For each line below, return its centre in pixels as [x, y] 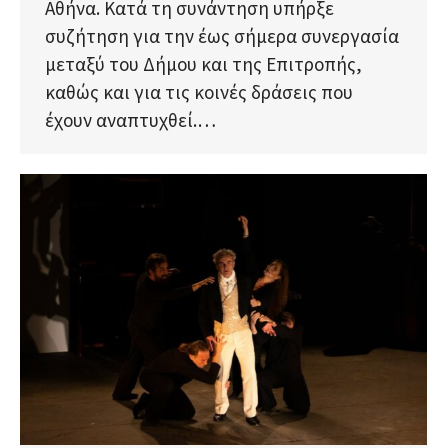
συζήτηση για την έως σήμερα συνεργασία [222, 36]
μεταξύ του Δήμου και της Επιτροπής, [203, 64]
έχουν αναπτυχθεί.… [130, 120]
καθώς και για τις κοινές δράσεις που [199, 92]
